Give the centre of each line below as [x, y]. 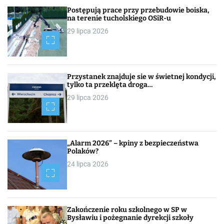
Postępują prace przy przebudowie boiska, [138, 10]
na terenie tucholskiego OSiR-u [119, 18]
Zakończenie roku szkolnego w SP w [127, 209]
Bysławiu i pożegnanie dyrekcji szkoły [130, 217]
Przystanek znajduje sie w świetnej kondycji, [142, 76]
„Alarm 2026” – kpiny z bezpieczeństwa [133, 143]
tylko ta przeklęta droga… [110, 84]
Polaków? [83, 151]
